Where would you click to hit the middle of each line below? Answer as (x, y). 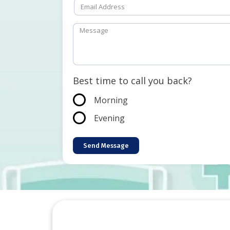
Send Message (106, 145)
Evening (109, 118)
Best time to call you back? (132, 80)
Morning (111, 100)
